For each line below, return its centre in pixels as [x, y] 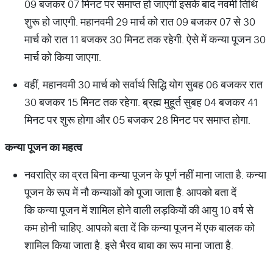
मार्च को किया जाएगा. [63, 57]
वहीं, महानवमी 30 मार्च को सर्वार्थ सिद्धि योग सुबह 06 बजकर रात [144, 84]
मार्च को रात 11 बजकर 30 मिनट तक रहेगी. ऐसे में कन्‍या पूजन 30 [145, 39]
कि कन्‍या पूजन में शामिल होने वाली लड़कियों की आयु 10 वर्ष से [139, 210]
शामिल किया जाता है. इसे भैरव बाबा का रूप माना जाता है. [129, 245]
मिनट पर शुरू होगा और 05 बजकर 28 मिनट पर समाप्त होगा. [137, 120]
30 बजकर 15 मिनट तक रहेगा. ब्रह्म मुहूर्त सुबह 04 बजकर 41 [141, 102]
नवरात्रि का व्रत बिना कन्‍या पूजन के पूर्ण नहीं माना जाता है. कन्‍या [145, 175]
